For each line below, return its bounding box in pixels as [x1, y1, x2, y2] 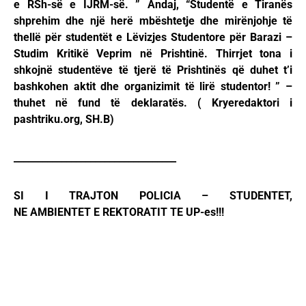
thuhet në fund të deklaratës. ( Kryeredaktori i [14, 96, 292, 110]
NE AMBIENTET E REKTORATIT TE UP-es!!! [14, 206, 224, 219]
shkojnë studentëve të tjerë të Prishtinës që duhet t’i [14, 64, 292, 77]
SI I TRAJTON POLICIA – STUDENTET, [14, 189, 292, 203]
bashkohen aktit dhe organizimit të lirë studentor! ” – [14, 80, 292, 94]
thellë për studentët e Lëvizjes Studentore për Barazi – [14, 31, 292, 44]
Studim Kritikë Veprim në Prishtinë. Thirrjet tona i [14, 47, 292, 61]
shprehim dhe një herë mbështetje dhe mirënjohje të [14, 14, 292, 28]
